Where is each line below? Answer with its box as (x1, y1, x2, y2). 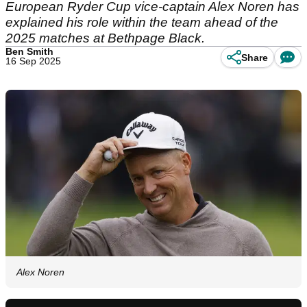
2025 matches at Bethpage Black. (5, 31, 205, 45)
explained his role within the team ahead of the (5, 15, 278, 29)
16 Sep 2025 (5, 56, 61, 66)
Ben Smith (5, 46, 53, 57)
